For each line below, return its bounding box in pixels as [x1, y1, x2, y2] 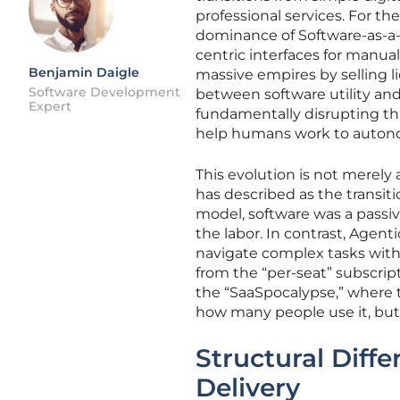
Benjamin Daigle [29, 64, 139, 80]
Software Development [29, 84, 180, 100]
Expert [29, 98, 71, 114]
